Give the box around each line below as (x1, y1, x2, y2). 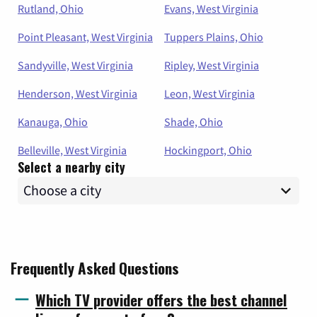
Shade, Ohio (164, 114, 223, 129)
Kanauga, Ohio (18, 114, 88, 129)
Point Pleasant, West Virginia (18, 29, 153, 44)
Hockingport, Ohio (164, 142, 252, 157)
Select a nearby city (18, 157, 125, 176)
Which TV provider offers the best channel (35, 288, 287, 311)
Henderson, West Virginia (18, 86, 137, 100)
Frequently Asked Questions (11, 256, 179, 279)
